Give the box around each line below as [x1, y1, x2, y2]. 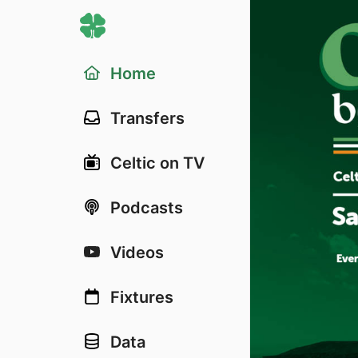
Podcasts [110, 198, 183, 217]
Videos [110, 243, 164, 262]
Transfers [110, 109, 185, 128]
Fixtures [110, 288, 173, 307]
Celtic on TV [110, 153, 205, 173]
